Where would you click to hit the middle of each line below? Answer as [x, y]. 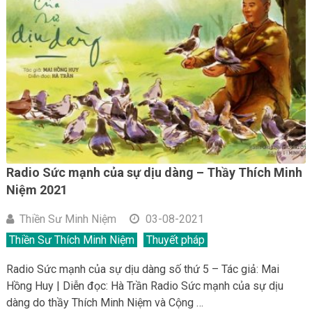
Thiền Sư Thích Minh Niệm [71, 240]
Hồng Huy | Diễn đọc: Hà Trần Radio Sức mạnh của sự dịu [145, 286]
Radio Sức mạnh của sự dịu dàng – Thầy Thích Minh [154, 173]
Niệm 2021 [37, 190]
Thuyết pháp [175, 240]
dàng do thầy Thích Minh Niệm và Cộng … [104, 303]
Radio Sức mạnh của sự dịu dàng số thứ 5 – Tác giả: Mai [142, 270]
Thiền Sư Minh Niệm [68, 219]
